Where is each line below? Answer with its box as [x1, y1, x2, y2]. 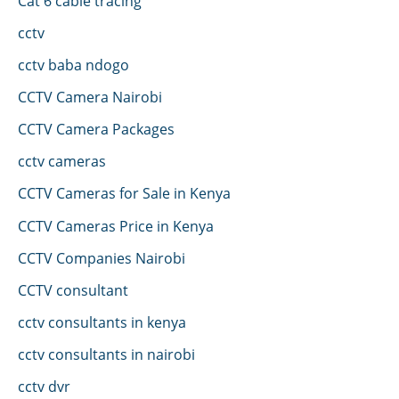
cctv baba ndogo [18, 54, 129, 76]
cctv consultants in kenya [18, 311, 186, 332]
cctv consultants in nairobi [18, 343, 195, 364]
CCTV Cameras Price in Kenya [18, 215, 214, 236]
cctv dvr [18, 376, 70, 397]
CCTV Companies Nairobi [18, 247, 185, 268]
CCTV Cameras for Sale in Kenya [18, 183, 231, 204]
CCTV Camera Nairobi [18, 86, 162, 108]
